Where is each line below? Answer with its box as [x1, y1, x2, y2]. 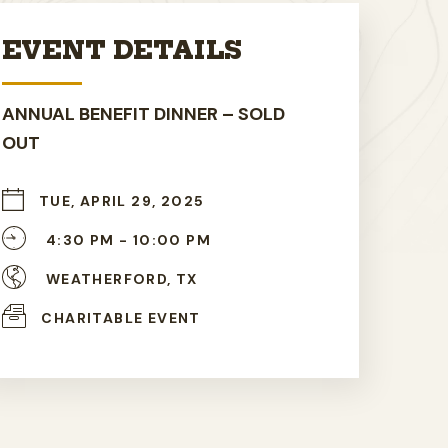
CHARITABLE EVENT [41, 308, 201, 327]
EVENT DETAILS [2, 34, 243, 65]
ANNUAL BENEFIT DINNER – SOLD [2, 101, 286, 126]
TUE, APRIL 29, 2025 [38, 191, 205, 210]
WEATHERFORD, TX [41, 269, 198, 288]
